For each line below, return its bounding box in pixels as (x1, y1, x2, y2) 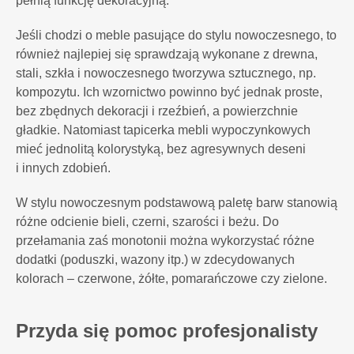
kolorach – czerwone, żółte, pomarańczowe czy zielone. (16, 272, 330, 285)
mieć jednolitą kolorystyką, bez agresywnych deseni (16, 142, 306, 156)
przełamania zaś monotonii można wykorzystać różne (16, 234, 314, 247)
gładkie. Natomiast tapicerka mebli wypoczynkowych (16, 123, 311, 137)
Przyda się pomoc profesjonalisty (16, 320, 318, 341)
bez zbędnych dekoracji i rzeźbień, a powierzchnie (16, 104, 298, 118)
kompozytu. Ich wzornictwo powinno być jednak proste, (16, 85, 322, 99)
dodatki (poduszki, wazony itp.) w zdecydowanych (16, 253, 295, 266)
